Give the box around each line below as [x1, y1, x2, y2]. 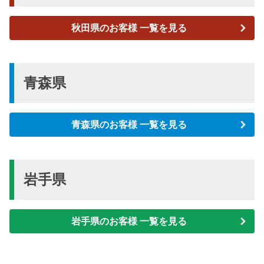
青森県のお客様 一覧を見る [71, 119, 187, 130]
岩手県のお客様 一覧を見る [71, 216, 187, 226]
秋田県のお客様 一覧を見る [71, 22, 187, 33]
